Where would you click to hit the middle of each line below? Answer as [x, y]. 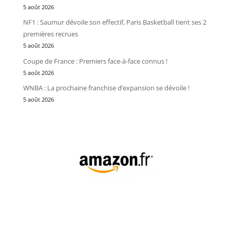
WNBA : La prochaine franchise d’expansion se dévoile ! [106, 88]
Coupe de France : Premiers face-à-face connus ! [95, 61]
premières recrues [50, 34]
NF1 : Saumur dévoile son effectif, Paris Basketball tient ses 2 [114, 22]
